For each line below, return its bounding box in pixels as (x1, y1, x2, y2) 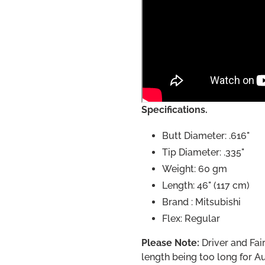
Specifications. (141, 104, 208, 116)
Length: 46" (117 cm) (162, 179, 250, 191)
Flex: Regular (162, 212, 220, 224)
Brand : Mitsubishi (162, 196, 241, 208)
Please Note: (141, 237, 199, 248)
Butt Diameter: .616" (162, 130, 250, 141)
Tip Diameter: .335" (162, 146, 244, 158)
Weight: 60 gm (162, 163, 227, 174)
